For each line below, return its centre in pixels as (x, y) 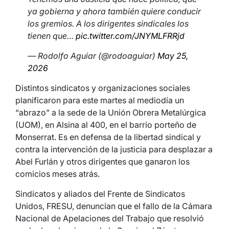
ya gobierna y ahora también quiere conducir (114, 11)
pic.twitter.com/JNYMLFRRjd (130, 36)
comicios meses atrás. (58, 174)
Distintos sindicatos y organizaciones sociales (103, 88)
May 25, (173, 56)
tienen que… (52, 36)
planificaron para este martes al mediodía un (100, 100)
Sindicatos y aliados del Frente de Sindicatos (100, 194)
